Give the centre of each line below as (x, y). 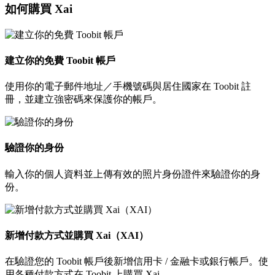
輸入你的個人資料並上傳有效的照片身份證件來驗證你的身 (133, 174)
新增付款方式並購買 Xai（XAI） (77, 235)
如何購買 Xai (39, 9)
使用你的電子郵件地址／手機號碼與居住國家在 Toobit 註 (128, 87)
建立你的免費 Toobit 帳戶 (60, 60)
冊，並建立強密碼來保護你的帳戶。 (83, 99)
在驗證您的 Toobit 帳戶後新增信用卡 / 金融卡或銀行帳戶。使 (137, 261)
